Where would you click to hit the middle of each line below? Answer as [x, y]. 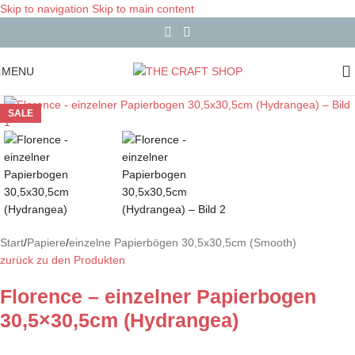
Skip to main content [143, 9]
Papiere [46, 242]
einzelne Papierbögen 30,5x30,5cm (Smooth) [183, 242]
